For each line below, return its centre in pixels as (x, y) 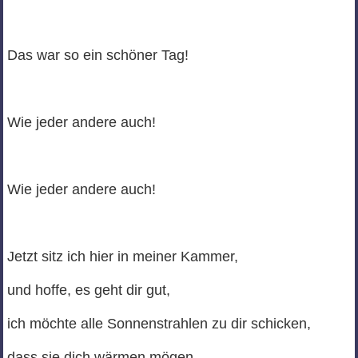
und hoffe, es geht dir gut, (88, 290)
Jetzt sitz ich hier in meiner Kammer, (122, 257)
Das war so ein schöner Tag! (97, 56)
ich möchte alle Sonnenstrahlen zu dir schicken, (159, 324)
